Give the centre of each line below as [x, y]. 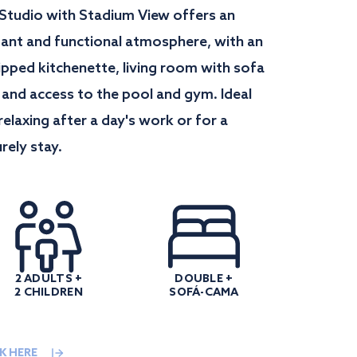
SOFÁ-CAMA [204, 293]
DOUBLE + [204, 279]
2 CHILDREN [49, 293]
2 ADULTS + [49, 279]
